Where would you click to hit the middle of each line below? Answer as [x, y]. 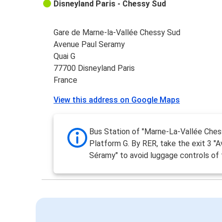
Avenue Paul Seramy [89, 45]
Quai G [65, 56]
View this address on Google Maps [117, 100]
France [66, 80]
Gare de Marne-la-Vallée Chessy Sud [117, 33]
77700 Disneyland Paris [94, 68]
